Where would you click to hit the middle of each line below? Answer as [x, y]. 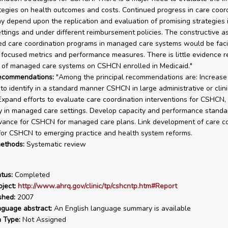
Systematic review [55, 144]
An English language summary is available [121, 208]
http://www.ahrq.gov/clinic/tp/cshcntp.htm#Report [97, 186]
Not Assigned [43, 220]
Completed [31, 175]
